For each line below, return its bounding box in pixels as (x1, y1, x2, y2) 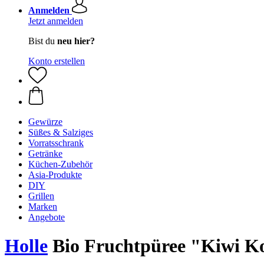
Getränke (28, 148, 62, 159)
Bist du (28, 36, 57, 46)
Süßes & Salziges (28, 127, 93, 137)
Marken (28, 202, 57, 212)
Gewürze (28, 117, 62, 127)
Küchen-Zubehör (28, 159, 93, 169)
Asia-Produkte (28, 170, 82, 180)
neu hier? (57, 36, 95, 46)
